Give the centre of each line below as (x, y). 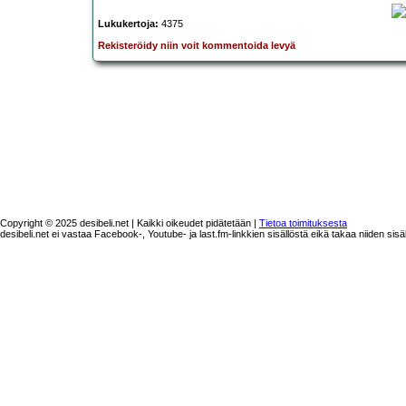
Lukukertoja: (128, 24)
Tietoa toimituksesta (303, 223)
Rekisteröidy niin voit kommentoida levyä (197, 46)
